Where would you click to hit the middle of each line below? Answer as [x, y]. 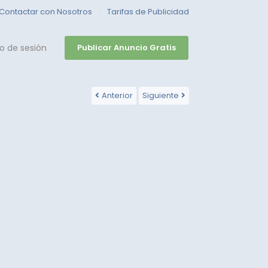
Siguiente [161, 95]
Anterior [117, 95]
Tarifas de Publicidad [148, 12]
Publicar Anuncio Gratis [127, 48]
